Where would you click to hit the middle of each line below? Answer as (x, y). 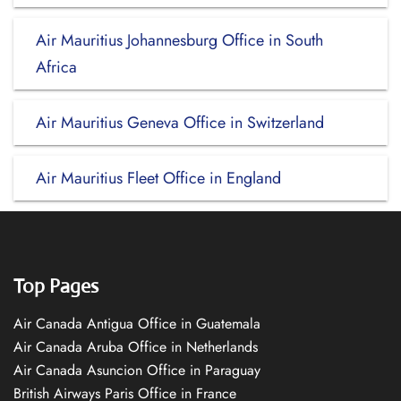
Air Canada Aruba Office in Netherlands (136, 347)
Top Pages (56, 286)
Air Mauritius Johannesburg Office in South (179, 40)
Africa (56, 67)
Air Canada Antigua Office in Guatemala (137, 324)
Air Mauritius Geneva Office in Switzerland (180, 123)
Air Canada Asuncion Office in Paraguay (137, 370)
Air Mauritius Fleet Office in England (158, 178)
